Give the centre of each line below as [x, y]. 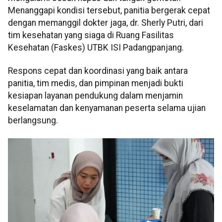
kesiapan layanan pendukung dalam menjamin [95, 96]
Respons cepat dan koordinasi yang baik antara [98, 71]
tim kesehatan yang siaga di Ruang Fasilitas [91, 35]
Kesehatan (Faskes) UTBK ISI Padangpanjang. [96, 47]
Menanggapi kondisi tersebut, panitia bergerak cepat [109, 10]
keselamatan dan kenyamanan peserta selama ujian [107, 108]
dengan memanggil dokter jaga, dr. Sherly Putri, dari [106, 23]
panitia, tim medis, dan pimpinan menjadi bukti [96, 83]
